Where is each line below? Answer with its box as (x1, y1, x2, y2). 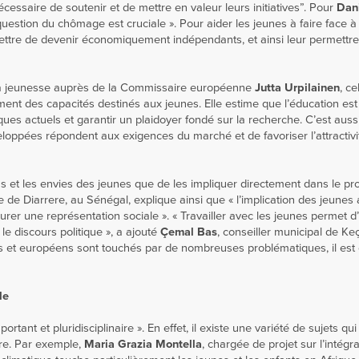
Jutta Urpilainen (255, 81, 340, 95)
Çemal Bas (160, 225, 217, 239)
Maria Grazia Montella (84, 337, 202, 351)
